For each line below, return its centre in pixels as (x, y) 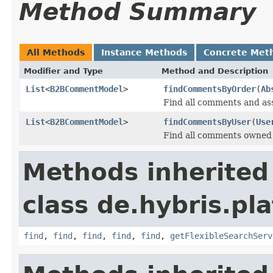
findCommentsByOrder (210, 89)
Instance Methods (144, 52)
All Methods (56, 52)
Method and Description (215, 71)
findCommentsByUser (207, 122)
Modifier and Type (63, 71)
